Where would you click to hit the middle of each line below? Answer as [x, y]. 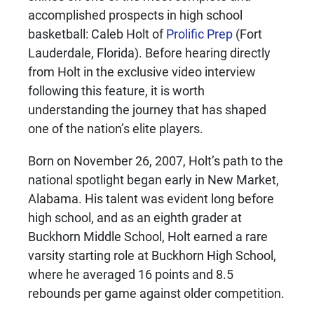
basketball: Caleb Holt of [97, 34]
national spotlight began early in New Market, [153, 180]
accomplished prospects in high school [135, 15]
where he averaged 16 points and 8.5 [131, 274]
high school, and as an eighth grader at [135, 218]
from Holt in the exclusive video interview [142, 72]
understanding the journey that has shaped [147, 110]
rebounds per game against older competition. [156, 293]
